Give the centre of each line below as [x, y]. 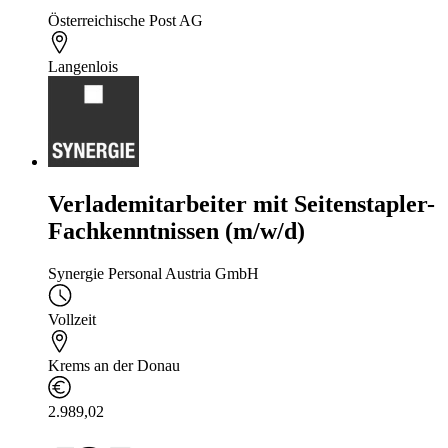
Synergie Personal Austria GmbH [153, 274]
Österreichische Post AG [125, 21]
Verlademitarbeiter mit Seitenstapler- [241, 204]
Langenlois [83, 67]
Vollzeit [72, 320]
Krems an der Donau [114, 366]
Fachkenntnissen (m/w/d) [176, 231]
